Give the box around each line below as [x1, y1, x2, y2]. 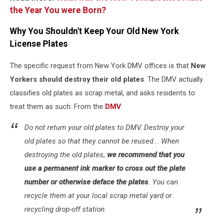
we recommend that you [107, 150, 184, 159]
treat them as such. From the [10, 102, 105, 111]
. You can [148, 177, 178, 186]
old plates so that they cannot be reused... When [24, 136, 179, 145]
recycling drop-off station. [24, 204, 107, 214]
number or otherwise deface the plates [24, 177, 148, 186]
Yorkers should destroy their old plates [10, 74, 144, 84]
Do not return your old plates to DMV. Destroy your [24, 123, 184, 132]
